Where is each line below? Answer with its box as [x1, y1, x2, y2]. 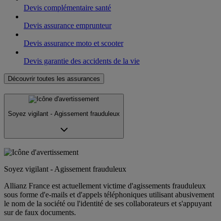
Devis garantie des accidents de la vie [24, 56, 140, 65]
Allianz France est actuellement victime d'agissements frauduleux [4, 181, 206, 190]
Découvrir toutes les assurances [8, 74, 100, 82]
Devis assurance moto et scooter [24, 38, 123, 47]
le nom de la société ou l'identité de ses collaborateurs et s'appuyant [4, 199, 212, 208]
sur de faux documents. [4, 208, 76, 217]
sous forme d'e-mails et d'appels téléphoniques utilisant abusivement [4, 190, 214, 199]
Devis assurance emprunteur [24, 21, 111, 30]
